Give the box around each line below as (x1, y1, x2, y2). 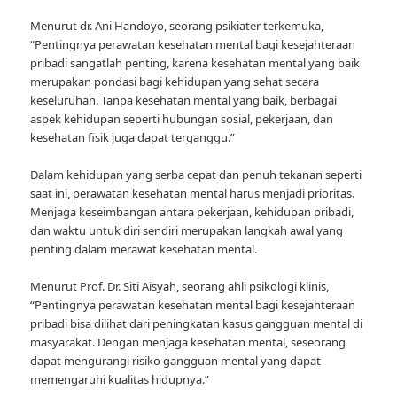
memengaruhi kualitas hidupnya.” (30, 370, 210, 387)
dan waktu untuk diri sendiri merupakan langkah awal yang (30, 222, 344, 238)
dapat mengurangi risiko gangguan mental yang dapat (30, 352, 322, 369)
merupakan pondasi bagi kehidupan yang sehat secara (30, 73, 320, 90)
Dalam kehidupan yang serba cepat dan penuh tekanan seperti (30, 166, 362, 183)
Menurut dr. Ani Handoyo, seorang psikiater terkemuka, (30, 17, 324, 34)
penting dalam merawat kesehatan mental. (30, 240, 258, 257)
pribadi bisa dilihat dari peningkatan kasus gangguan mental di (30, 315, 363, 331)
